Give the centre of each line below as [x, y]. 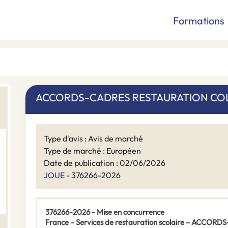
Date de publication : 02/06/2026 [105, 163]
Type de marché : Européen [92, 151]
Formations [199, 21]
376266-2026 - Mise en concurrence [105, 212]
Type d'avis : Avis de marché [93, 139]
